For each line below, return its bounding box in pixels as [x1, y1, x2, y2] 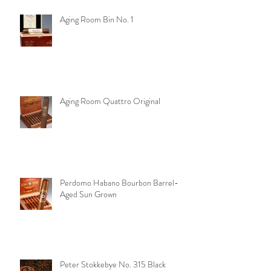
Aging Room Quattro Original [60, 94, 160, 107]
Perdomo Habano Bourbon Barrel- [60, 176, 178, 189]
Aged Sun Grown [60, 188, 117, 200]
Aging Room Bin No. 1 [60, 13, 134, 25]
